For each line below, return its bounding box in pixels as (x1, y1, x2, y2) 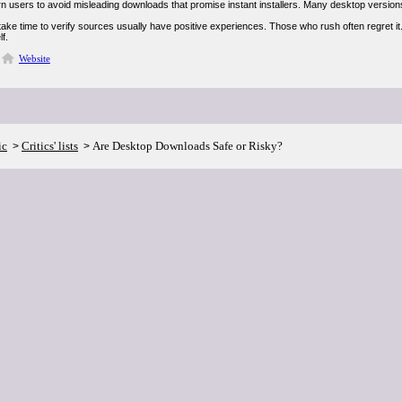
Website (18, 53, 50, 64)
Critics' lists (22, 139, 78, 153)
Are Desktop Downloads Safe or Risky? (92, 139, 283, 153)
